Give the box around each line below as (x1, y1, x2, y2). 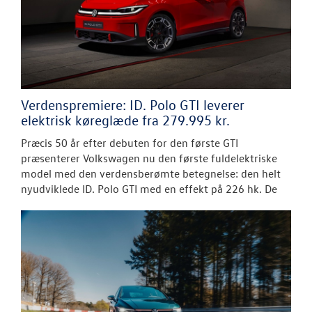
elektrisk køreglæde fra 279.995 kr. (21, 111, 230, 129)
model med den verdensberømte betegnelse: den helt (21, 166, 281, 181)
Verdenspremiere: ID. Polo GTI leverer (21, 96, 244, 114)
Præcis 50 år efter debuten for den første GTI (21, 136, 238, 150)
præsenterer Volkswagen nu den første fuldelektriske (21, 151, 277, 166)
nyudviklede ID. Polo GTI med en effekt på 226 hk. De (21, 182, 277, 196)
